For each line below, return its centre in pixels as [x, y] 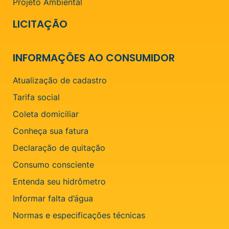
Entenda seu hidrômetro [59, 181]
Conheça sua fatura [51, 131]
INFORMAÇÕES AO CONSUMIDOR [94, 58]
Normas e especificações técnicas [79, 215]
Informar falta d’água [53, 198]
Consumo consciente [53, 164]
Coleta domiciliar [46, 114]
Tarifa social [36, 97]
